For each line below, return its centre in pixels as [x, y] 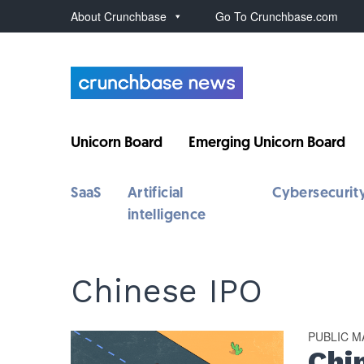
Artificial [155, 194]
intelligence [167, 216]
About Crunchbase [119, 16]
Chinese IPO [167, 291]
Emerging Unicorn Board [267, 143]
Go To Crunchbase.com [277, 16]
